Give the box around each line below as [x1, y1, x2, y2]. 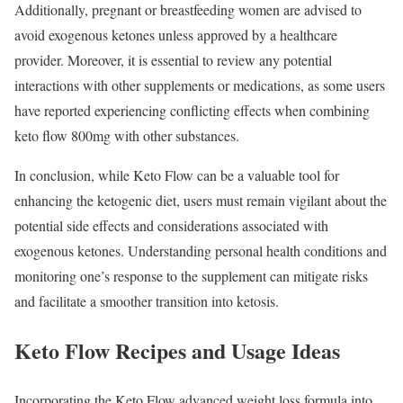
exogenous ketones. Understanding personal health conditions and [14, 241, 387, 261]
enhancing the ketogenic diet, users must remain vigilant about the [14, 191, 387, 210]
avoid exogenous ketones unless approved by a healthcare [14, 25, 337, 45]
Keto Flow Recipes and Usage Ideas [14, 334, 340, 366]
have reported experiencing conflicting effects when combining [14, 101, 370, 121]
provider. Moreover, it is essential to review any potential [14, 50, 332, 70]
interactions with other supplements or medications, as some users [14, 76, 385, 95]
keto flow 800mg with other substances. [14, 126, 239, 146]
